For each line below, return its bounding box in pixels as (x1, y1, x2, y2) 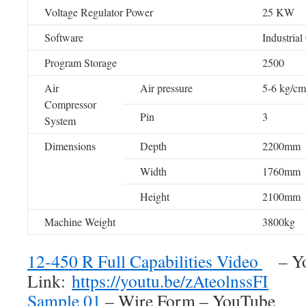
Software (44, 30, 83, 44)
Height (140, 189, 169, 204)
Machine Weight (44, 214, 115, 229)
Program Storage (44, 55, 117, 70)
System (44, 113, 76, 128)
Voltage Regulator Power (44, 5, 153, 19)
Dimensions (44, 139, 96, 153)
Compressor (44, 97, 96, 111)
